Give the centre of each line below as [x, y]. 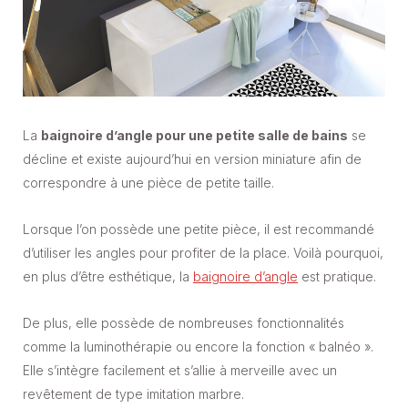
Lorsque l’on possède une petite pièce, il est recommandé [199, 229]
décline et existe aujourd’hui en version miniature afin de [192, 159]
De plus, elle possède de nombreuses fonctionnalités [184, 323]
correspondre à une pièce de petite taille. [148, 183]
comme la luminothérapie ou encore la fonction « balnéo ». [198, 347]
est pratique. [337, 277]
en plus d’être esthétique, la [108, 277]
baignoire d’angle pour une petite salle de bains [194, 136]
